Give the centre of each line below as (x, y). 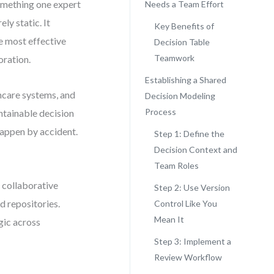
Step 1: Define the (189, 134)
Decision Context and (195, 150)
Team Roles (176, 165)
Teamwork (174, 58)
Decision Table (182, 42)
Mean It (169, 219)
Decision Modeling (180, 96)
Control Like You (185, 203)
